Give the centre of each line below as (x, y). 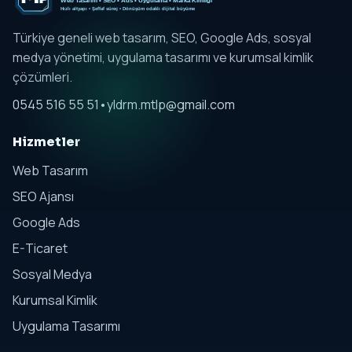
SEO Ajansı (43, 197)
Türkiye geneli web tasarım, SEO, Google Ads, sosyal (162, 38)
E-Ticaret (40, 249)
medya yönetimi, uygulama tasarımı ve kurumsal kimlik (163, 58)
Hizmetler (46, 142)
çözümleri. (42, 77)
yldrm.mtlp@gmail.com (171, 105)
